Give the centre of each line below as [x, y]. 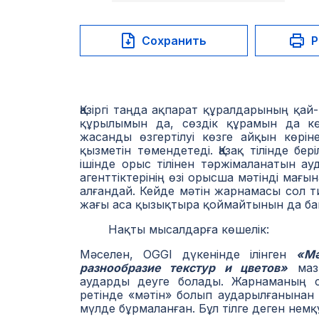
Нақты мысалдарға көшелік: [174, 229]
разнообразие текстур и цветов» [184, 268]
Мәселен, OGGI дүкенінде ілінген [188, 254]
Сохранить [174, 40]
